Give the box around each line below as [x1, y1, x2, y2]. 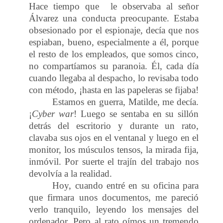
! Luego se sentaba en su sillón [74, 108, 199, 119]
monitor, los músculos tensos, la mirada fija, [29, 144, 199, 155]
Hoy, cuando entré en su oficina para [52, 180, 199, 191]
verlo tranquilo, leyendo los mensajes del [29, 204, 199, 215]
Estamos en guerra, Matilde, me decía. [52, 96, 199, 107]
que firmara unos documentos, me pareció [29, 192, 199, 203]
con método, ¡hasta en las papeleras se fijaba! [29, 84, 199, 95]
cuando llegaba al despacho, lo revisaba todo [29, 72, 199, 83]
